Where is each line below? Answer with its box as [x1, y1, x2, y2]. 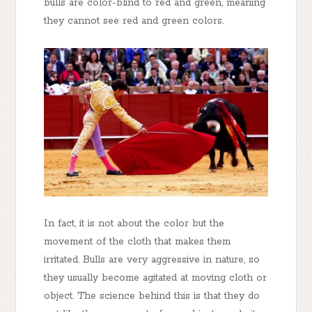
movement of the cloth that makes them [44, 235, 231, 249]
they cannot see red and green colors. [44, 15, 228, 27]
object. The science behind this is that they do [44, 290, 260, 303]
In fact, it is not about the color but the [44, 217, 225, 231]
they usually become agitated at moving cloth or [44, 272, 267, 285]
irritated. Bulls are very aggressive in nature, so [44, 253, 260, 267]
